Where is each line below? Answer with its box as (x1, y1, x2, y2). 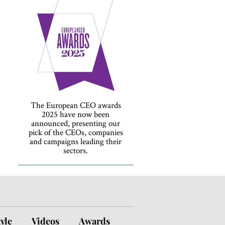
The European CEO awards (30, 99, 121, 110)
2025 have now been (42, 108, 110, 120)
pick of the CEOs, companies (28, 126, 123, 138)
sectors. (63, 144, 88, 156)
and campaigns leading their (30, 135, 122, 147)
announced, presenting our (31, 117, 121, 129)
